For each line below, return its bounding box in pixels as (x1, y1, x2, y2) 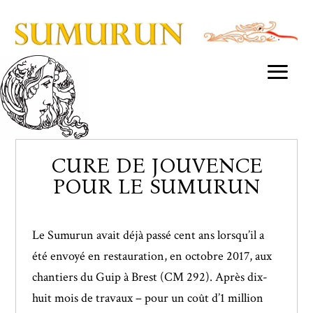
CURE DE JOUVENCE (50, 153, 263, 179)
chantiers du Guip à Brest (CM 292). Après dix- (31, 269, 268, 286)
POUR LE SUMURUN (53, 174, 260, 200)
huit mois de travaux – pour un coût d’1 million (31, 290, 263, 307)
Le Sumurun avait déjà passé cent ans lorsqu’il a (31, 227, 264, 244)
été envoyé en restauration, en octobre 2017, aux (31, 248, 272, 265)
